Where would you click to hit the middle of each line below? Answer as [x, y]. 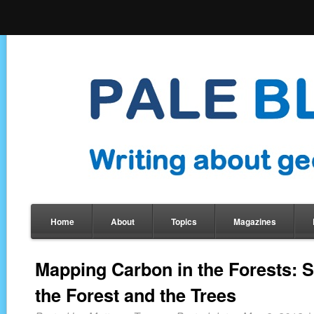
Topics [184, 221]
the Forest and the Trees [136, 295]
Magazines [255, 221]
